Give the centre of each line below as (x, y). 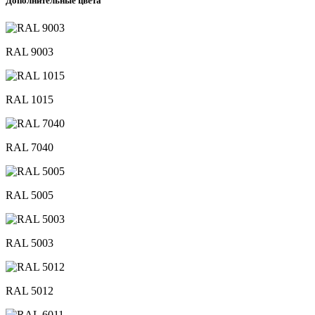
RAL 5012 (30, 290)
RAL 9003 (30, 51)
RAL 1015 (30, 99)
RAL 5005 (30, 195)
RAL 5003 (30, 243)
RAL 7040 (30, 147)
